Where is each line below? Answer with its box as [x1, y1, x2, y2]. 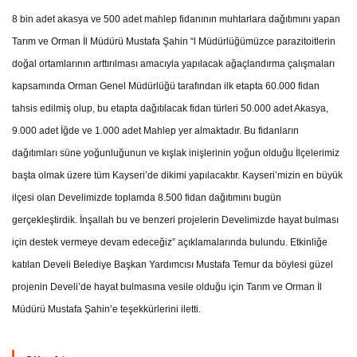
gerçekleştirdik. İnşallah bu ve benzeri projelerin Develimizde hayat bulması [12, 214, 339, 226]
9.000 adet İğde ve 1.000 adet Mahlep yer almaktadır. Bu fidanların [12, 124, 300, 136]
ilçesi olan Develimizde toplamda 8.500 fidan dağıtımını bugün [12, 191, 282, 203]
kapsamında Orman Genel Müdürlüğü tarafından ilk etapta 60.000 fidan [12, 80, 320, 92]
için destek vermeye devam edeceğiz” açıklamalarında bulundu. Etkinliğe [12, 236, 328, 248]
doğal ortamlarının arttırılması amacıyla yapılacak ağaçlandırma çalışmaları [12, 57, 335, 69]
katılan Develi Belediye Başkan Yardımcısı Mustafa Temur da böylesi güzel [12, 258, 334, 270]
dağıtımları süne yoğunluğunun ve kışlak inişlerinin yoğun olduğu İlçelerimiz [12, 147, 340, 159]
